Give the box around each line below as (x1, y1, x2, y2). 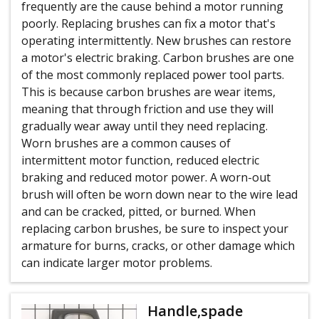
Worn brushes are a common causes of (21, 135, 231, 151)
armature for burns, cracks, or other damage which (21, 238, 295, 253)
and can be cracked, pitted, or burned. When (21, 204, 256, 219)
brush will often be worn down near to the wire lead (21, 187, 298, 202)
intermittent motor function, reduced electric (21, 152, 259, 168)
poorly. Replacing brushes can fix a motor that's (21, 16, 276, 31)
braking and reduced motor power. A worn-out (21, 169, 271, 185)
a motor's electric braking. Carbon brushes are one (21, 50, 294, 66)
